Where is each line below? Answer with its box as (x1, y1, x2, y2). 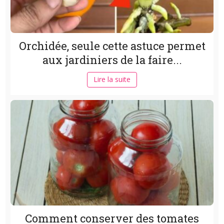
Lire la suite (93, 74, 130, 84)
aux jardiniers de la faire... (42, 52, 182, 67)
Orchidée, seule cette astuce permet (18, 38, 205, 53)
